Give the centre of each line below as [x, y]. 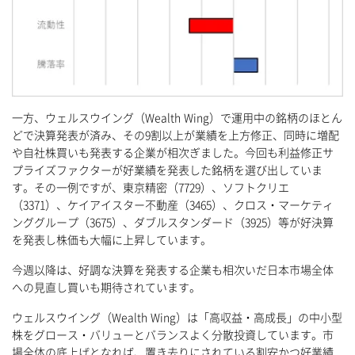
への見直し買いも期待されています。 [106, 287]
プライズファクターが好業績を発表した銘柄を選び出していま [167, 170]
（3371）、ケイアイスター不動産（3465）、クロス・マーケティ [173, 205]
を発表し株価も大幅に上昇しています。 [112, 240]
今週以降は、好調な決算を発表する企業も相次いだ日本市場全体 [173, 270]
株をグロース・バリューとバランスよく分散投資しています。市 [173, 335]
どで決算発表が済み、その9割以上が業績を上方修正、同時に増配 [176, 135]
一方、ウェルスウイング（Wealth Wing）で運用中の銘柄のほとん [177, 118]
